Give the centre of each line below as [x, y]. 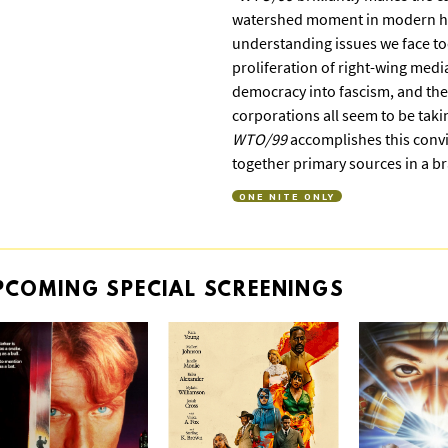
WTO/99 [259, 139]
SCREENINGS [274, 291]
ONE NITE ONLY [287, 196]
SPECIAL [155, 291]
